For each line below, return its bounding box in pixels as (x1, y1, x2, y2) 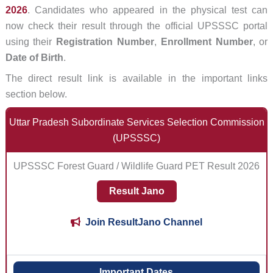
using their (5, 37, 57, 48)
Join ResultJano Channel (85, 217, 202, 228)
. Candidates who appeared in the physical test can (27, 5, 268, 16)
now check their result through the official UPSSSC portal (5, 21, 268, 32)
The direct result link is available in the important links (5, 73, 268, 84)
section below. (5, 89, 67, 100)
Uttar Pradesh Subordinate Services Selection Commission (9, 117, 264, 128)
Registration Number (56, 37, 155, 48)
